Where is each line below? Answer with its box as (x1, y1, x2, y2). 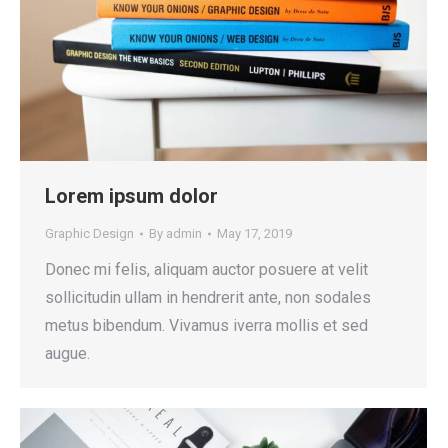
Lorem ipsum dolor (45, 184, 218, 209)
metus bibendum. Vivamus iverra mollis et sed (45, 316, 368, 336)
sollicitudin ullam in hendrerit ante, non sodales (45, 288, 371, 308)
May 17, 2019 (217, 226, 292, 242)
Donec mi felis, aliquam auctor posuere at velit (45, 260, 368, 280)
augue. (45, 344, 90, 364)
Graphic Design (45, 226, 134, 242)
